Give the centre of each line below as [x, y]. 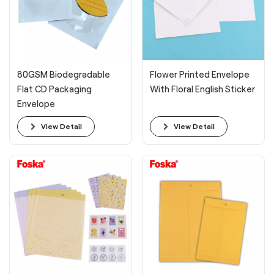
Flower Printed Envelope [200, 74]
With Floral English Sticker [202, 89]
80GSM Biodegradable [64, 74]
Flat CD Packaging [54, 89]
